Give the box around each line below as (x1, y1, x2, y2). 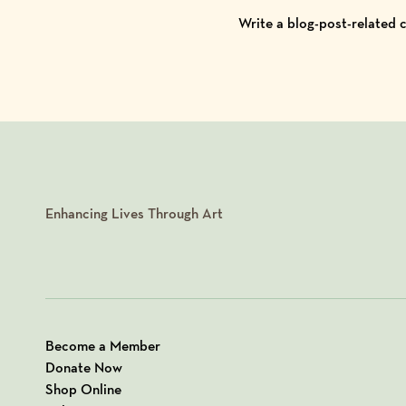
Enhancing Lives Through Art (45, 203, 223, 223)
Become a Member (45, 336, 160, 355)
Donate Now (45, 358, 122, 377)
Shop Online (45, 380, 121, 399)
